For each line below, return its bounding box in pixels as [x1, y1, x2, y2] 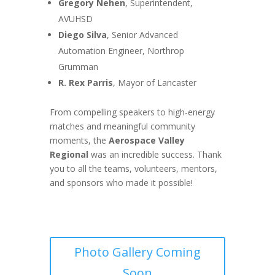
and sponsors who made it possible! [49, 176, 193, 188]
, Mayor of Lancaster [112, 76, 196, 88]
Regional [49, 148, 88, 160]
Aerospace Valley [108, 134, 185, 146]
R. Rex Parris [58, 76, 113, 88]
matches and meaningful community [49, 120, 195, 132]
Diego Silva [58, 28, 107, 41]
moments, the [49, 134, 109, 146]
